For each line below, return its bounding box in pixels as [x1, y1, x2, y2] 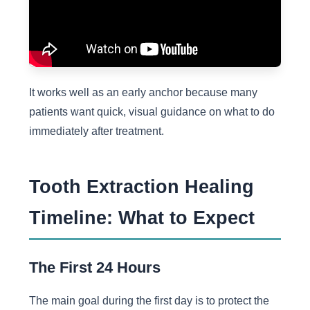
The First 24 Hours [28, 259, 161, 277]
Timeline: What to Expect [28, 207, 255, 229]
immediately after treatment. [28, 125, 164, 138]
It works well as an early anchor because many [28, 86, 257, 99]
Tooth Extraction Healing [28, 176, 254, 198]
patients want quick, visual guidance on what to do [28, 105, 275, 118]
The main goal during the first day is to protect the [28, 293, 269, 307]
